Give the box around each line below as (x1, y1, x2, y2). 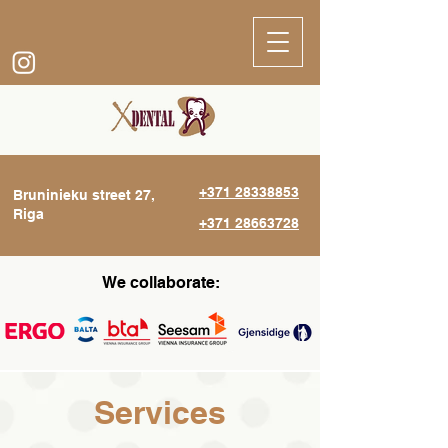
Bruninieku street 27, (13, 187, 155, 203)
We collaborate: (101, 273, 220, 292)
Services (94, 393, 226, 431)
